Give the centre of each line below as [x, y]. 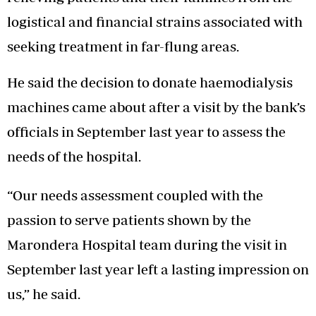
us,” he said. [44, 293]
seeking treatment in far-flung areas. [123, 46]
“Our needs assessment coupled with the [135, 195]
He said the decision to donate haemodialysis [150, 82]
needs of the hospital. [74, 156]
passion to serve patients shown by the [129, 219]
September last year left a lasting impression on [158, 269]
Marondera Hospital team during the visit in [147, 244]
